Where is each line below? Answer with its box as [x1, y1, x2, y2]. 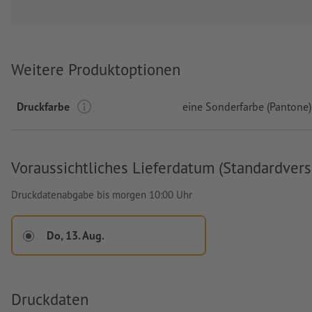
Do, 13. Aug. [47, 227, 104, 242]
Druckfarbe [17, 99, 70, 114]
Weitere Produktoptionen [11, 59, 180, 80]
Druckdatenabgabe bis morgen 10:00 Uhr [11, 187, 192, 201]
